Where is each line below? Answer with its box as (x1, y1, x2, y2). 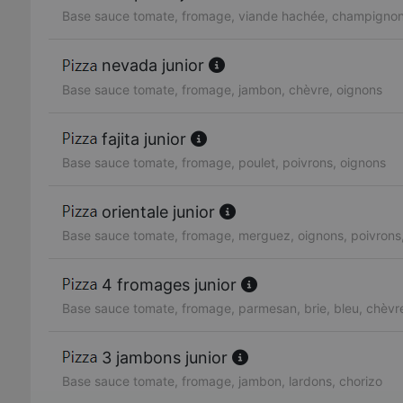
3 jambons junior (97, 347, 232, 367)
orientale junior (97, 201, 219, 221)
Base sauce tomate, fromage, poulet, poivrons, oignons (62, 154, 386, 170)
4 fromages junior (97, 274, 241, 294)
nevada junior (97, 56, 209, 76)
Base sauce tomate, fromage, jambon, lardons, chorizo (62, 372, 382, 389)
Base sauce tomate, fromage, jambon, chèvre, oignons (62, 81, 382, 97)
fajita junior (97, 129, 191, 148)
